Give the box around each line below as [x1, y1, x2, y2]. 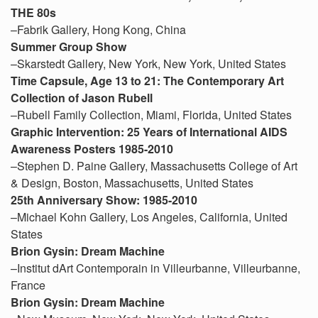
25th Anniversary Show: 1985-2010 [11, 192, 197, 208]
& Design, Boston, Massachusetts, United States [11, 175, 253, 191]
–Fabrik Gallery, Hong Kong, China [11, 21, 186, 38]
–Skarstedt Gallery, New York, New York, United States [11, 55, 286, 72]
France [11, 277, 45, 293]
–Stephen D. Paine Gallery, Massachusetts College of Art [11, 158, 297, 174]
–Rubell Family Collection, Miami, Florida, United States [11, 106, 292, 123]
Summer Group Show [11, 38, 126, 55]
